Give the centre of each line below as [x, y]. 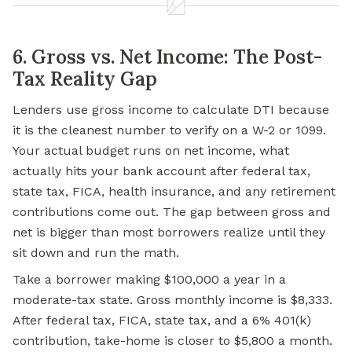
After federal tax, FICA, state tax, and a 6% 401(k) [162, 321]
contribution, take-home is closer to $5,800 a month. [172, 341]
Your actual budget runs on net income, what [151, 151]
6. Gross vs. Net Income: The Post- [167, 57]
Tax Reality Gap [85, 79]
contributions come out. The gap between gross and [172, 212]
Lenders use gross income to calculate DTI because [171, 110]
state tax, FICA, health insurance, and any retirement [174, 192]
